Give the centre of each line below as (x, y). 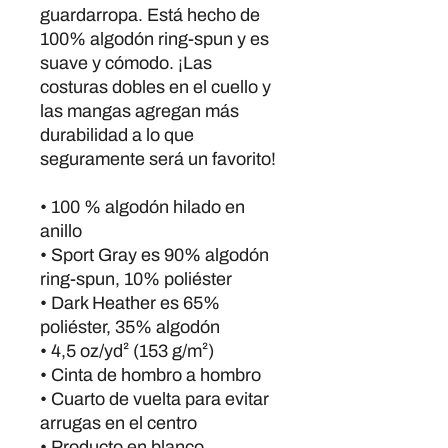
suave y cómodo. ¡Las (126, 63)
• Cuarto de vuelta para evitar (154, 399)
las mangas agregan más (139, 111)
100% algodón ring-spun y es (154, 39)
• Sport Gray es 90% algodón (154, 255)
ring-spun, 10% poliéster (136, 279)
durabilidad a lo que (117, 135)
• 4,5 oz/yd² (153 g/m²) (127, 351)
